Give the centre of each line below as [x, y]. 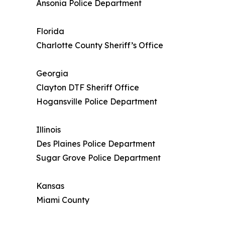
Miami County [63, 200]
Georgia [52, 74]
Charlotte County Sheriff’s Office [100, 45]
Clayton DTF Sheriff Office [88, 88]
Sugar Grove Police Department [98, 158]
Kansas [50, 186]
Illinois [48, 130]
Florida [50, 31]
